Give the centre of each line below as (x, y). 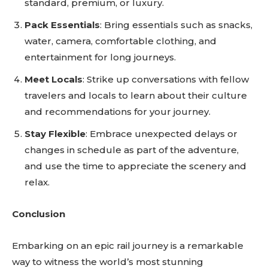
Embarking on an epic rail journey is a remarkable (128, 246)
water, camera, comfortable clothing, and (121, 41)
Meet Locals (54, 79)
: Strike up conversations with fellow (166, 79)
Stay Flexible (55, 134)
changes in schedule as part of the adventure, (132, 150)
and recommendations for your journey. (118, 112)
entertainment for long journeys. (100, 57)
